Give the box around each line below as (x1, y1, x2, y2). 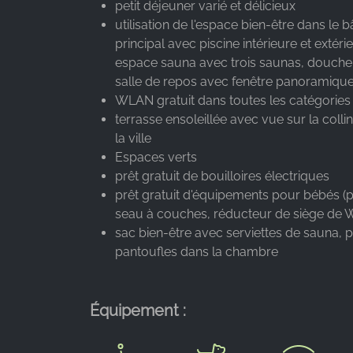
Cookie (58, 132, 93, 146)
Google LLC (58, 39, 118, 53)
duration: (58, 149, 102, 162)
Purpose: (58, 69, 103, 83)
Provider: (58, 23, 103, 36)
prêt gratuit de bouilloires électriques (115, 168, 329, 184)
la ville (115, 130, 151, 146)
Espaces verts (115, 149, 197, 165)
